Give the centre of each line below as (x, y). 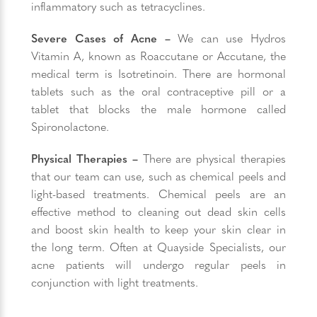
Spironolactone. (70, 126)
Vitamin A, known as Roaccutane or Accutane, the (158, 56)
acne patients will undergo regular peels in (158, 264)
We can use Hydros (228, 38)
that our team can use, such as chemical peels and (158, 176)
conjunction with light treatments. (116, 282)
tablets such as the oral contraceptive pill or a (158, 91)
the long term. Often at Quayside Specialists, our (158, 247)
